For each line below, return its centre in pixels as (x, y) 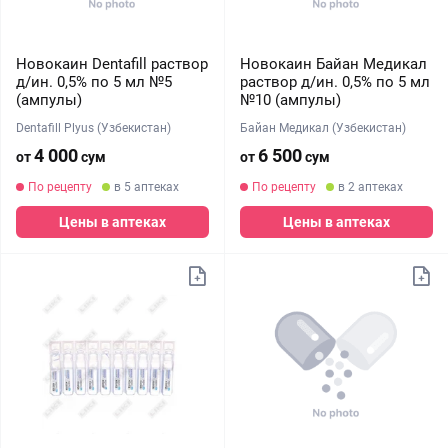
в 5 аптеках (146, 187)
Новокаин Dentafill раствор (112, 64)
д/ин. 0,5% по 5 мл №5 (94, 82)
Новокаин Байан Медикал (333, 64)
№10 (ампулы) (290, 100)
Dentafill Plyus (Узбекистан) (93, 128)
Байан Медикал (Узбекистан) (322, 128)
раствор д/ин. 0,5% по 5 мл (334, 82)
